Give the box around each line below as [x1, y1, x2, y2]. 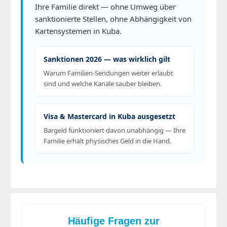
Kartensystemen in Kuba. [35, 26, 122, 36]
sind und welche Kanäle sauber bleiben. [44, 79, 162, 89]
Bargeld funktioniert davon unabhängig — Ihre [44, 126, 185, 135]
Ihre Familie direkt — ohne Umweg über [35, 2, 176, 12]
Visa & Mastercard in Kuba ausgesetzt [44, 111, 175, 122]
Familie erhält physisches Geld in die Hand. [44, 136, 171, 146]
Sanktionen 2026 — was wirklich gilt [44, 54, 170, 64]
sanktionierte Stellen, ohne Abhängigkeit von [35, 14, 192, 24]
